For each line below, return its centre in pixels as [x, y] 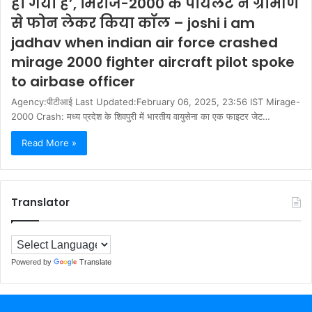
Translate [95, 262]
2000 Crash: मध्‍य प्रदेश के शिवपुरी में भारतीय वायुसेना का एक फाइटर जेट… [141, 117]
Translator [40, 203]
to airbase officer [73, 82]
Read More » [49, 143]
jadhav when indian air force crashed [145, 43]
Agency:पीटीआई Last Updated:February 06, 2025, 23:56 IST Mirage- [156, 102]
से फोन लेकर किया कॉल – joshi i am [133, 23]
